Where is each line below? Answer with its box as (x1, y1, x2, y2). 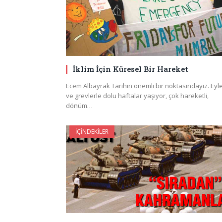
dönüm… (66, 101, 93, 111)
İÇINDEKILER (75, 127, 109, 136)
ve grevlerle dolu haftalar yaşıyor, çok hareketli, (66, 91, 209, 101)
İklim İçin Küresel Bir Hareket (73, 64, 188, 74)
